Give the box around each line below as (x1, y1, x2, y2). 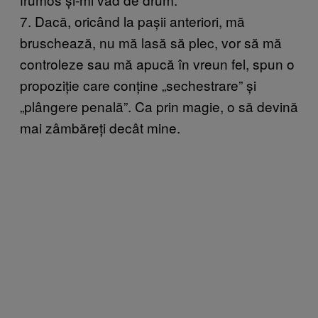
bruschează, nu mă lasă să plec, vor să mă (20, 32, 282, 52)
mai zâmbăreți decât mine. (20, 117, 180, 137)
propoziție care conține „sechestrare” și (20, 75, 256, 94)
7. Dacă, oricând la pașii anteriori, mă (20, 11, 245, 31)
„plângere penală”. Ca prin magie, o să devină (20, 96, 298, 116)
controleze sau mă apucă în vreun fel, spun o (20, 53, 295, 73)
